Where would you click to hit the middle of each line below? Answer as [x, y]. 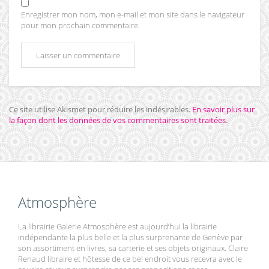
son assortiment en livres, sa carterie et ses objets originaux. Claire [133, 248]
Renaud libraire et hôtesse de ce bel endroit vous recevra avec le [130, 259]
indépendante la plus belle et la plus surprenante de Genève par [130, 237]
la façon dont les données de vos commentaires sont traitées [117, 120]
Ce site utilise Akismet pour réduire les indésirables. [101, 110]
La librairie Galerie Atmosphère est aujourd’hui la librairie [117, 227]
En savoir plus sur [223, 110]
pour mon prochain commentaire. [80, 26]
